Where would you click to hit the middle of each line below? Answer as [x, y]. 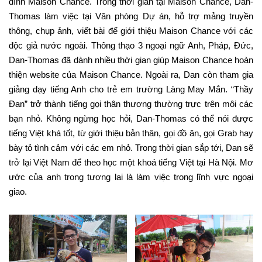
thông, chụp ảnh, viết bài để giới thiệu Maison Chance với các [131, 31]
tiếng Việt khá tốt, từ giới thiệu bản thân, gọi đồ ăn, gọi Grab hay [131, 133]
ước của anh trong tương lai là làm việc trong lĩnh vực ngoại [131, 177]
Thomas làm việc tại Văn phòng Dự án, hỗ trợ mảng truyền [131, 16]
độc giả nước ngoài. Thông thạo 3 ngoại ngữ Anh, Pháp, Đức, [131, 45]
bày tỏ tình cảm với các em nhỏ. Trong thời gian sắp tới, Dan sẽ [131, 148]
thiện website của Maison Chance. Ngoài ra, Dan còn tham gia [131, 75]
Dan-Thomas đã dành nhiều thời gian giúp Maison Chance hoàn [131, 60]
